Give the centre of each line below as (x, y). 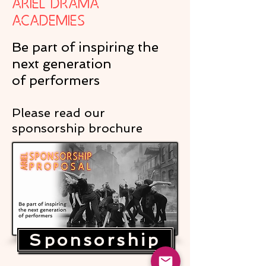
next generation (62, 64)
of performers (56, 80)
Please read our (58, 113)
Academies (48, 27)
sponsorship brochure (77, 128)
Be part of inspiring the (87, 47)
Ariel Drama (56, 10)
